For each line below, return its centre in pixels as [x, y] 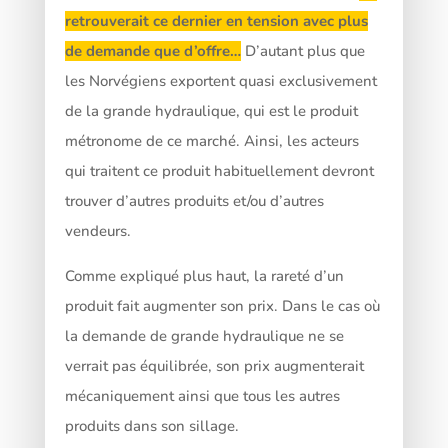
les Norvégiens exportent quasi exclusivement [220, 80]
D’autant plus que [302, 50]
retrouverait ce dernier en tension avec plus [216, 20]
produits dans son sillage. [151, 425]
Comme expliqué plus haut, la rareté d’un [204, 275]
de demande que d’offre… [152, 50]
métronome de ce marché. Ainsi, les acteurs [211, 140]
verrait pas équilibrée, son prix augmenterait [214, 365]
